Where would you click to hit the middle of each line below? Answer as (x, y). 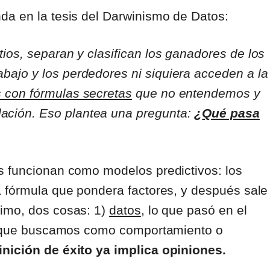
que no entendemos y (196, 93)
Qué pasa (231, 113)
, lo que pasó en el (194, 210)
